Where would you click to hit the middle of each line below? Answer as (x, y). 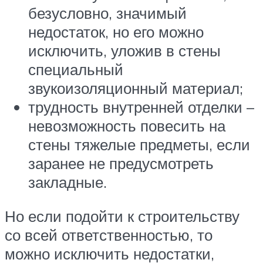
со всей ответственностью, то (109, 235)
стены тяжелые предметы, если (139, 145)
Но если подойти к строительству (122, 216)
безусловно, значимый (107, 13)
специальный (76, 70)
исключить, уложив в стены (124, 51)
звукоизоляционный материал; (136, 88)
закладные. (68, 182)
